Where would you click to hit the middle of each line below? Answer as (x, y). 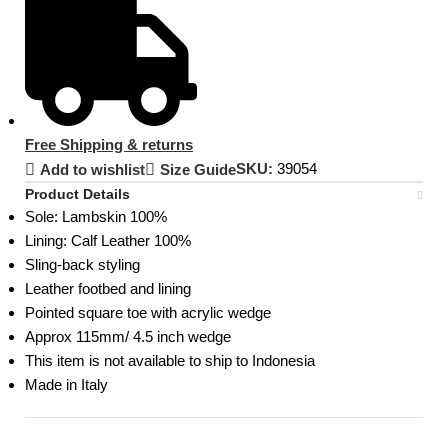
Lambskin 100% (115, 216)
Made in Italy (67, 384)
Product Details (78, 193)
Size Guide (197, 170)
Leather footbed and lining (108, 288)
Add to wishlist (92, 170)
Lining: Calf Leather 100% (108, 240)
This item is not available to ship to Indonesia (170, 360)
